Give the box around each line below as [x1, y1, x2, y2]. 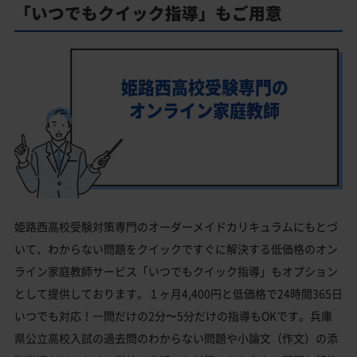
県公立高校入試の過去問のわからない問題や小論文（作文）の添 [14, 330, 338, 347]
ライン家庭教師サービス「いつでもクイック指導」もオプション [14, 263, 338, 280]
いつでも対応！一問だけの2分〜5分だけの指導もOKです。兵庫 [14, 308, 332, 324]
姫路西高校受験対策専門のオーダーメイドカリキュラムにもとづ [14, 218, 338, 235]
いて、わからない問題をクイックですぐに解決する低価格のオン [14, 241, 338, 257]
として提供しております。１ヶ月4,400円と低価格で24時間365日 [14, 285, 343, 302]
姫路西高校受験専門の [120, 74, 288, 100]
